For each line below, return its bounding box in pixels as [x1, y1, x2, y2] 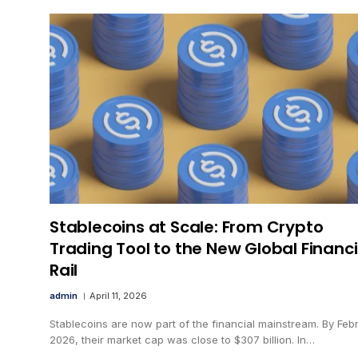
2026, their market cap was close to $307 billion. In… [50, 332, 315, 346]
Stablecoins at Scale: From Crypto [50, 215, 324, 238]
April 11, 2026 [89, 289, 147, 301]
